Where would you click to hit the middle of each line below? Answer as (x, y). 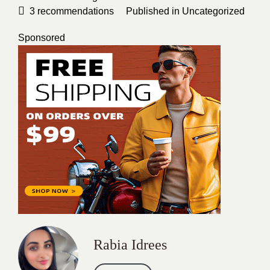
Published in (154, 11)
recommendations (74, 11)
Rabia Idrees (130, 245)
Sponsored (42, 38)
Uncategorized (213, 11)
